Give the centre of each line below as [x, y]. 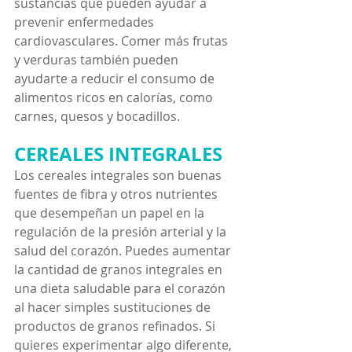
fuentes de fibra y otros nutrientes [117, 194]
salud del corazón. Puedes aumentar [124, 250]
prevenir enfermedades [86, 22]
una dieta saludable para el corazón [121, 288]
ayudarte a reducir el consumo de [116, 78]
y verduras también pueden [98, 59]
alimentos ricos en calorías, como [115, 97]
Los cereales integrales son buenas [119, 175]
